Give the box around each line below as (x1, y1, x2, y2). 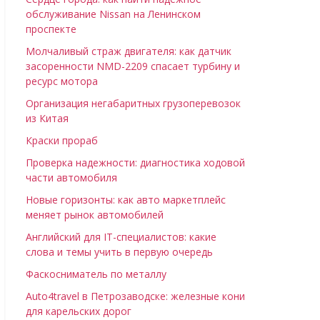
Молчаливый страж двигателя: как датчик (26, 44, 231, 58)
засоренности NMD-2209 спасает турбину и (26, 59, 240, 73)
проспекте (26, 22, 76, 36)
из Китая (26, 111, 69, 125)
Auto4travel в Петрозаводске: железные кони (26, 289, 245, 303)
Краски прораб (26, 134, 98, 147)
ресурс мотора (26, 74, 98, 88)
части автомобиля (26, 171, 117, 184)
